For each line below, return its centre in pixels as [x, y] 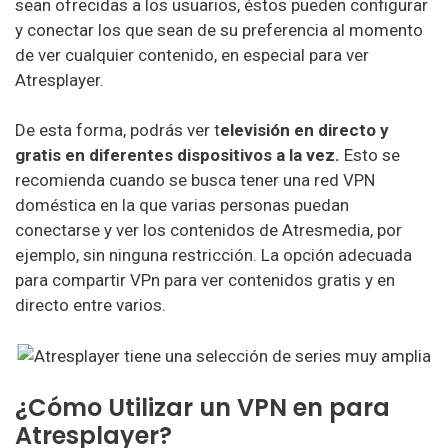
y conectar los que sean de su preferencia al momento [219, 29]
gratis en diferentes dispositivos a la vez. [177, 155]
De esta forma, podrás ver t [117, 130]
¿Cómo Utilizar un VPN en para [202, 407]
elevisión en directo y [304, 130]
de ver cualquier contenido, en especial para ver [192, 54]
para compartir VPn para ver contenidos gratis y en [205, 280]
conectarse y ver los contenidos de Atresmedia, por [208, 230]
